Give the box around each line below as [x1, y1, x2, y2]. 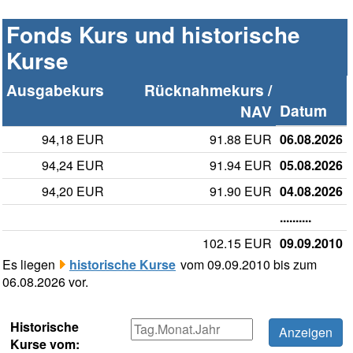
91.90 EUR [210, 182, 272, 201]
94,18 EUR [42, 130, 104, 149]
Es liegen [2, 255, 58, 274]
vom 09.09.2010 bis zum [177, 255, 317, 274]
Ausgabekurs [6, 79, 104, 102]
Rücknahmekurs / [144, 79, 272, 102]
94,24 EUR [42, 156, 104, 175]
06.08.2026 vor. [2, 273, 88, 292]
